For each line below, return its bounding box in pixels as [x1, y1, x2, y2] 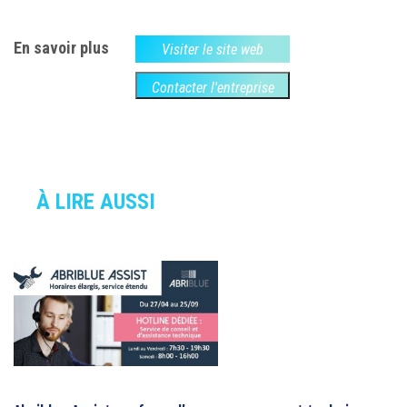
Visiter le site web [162, 41, 264, 59]
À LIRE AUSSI [36, 189, 155, 215]
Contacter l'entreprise [151, 79, 274, 97]
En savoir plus [14, 38, 109, 58]
